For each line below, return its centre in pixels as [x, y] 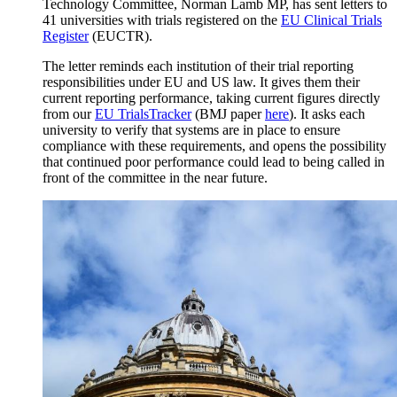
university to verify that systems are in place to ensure [191, 130]
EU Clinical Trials [331, 20]
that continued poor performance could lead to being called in [214, 162]
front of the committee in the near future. [155, 178]
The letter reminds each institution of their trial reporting [198, 66]
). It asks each [327, 114]
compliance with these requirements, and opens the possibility [214, 146]
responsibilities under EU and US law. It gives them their [201, 82]
